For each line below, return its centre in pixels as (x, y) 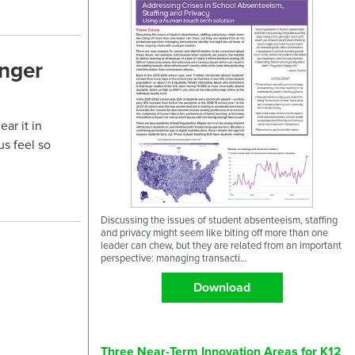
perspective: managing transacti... (174, 257)
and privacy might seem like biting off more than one (214, 232)
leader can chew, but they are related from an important (221, 244)
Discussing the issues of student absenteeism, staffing (219, 219)
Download (222, 287)
